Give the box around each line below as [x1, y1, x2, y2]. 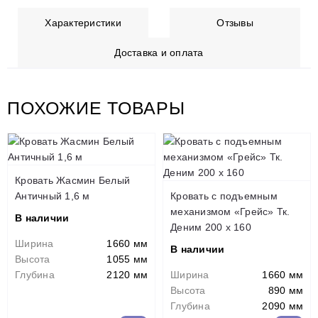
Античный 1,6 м [15, 190, 90, 202]
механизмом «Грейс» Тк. [170, 206, 290, 217]
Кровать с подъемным [170, 190, 278, 202]
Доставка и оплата [114, 47, 204, 58]
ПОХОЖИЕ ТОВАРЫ [7, 98, 185, 118]
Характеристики [45, 17, 121, 28]
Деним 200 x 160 [170, 221, 251, 233]
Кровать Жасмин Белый [15, 175, 130, 186]
